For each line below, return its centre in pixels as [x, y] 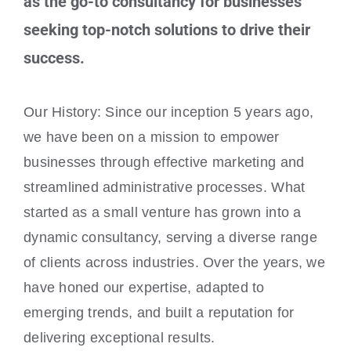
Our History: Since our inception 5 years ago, [168, 112]
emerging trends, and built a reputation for [159, 313]
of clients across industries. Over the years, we [174, 263]
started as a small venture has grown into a [162, 213]
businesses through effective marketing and [164, 163]
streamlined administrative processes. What [164, 188]
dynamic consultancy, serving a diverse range [170, 238]
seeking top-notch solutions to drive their [166, 30]
